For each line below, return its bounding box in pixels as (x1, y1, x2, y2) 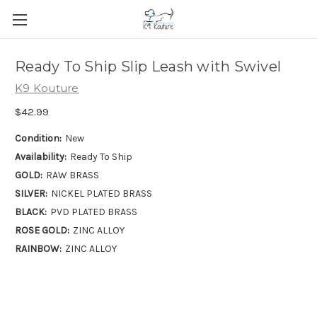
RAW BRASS (45, 168, 99, 181)
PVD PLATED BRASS (50, 205, 137, 218)
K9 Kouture (15, 81, 79, 95)
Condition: (15, 132, 62, 144)
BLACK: (15, 205, 47, 218)
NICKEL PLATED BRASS (50, 187, 152, 200)
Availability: (15, 150, 67, 163)
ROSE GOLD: (15, 224, 69, 236)
